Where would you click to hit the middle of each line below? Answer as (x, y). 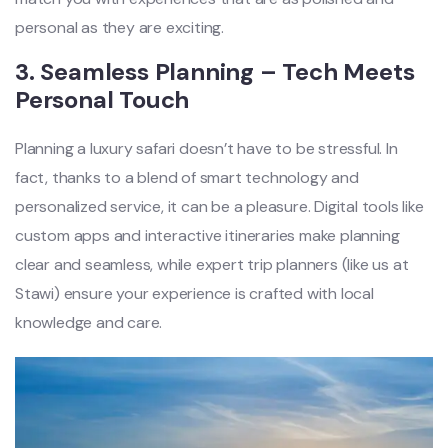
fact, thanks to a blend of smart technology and (187, 177)
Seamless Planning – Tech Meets (227, 71)
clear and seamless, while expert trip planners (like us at (212, 264)
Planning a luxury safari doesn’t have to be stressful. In (206, 148)
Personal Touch (102, 99)
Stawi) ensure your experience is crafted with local (194, 293)
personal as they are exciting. (120, 27)
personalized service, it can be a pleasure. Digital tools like (219, 206)
